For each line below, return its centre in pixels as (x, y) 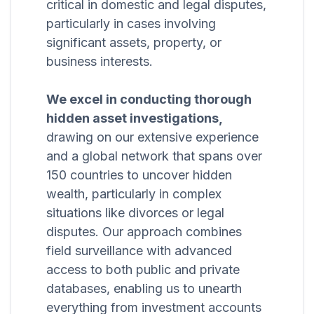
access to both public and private (143, 270)
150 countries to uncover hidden (139, 175)
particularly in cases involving (131, 24)
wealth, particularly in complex (134, 194)
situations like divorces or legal (135, 213)
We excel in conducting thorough (149, 100)
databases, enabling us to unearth (144, 289)
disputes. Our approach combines (144, 232)
